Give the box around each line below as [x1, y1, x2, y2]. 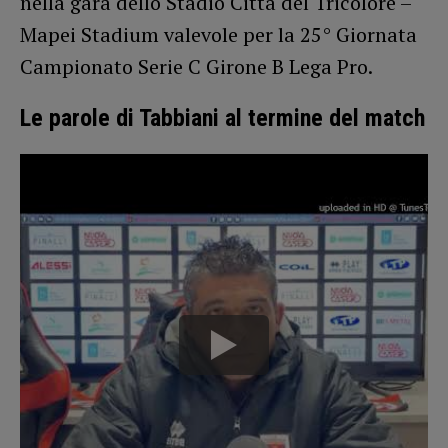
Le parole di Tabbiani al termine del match [20, 103, 425, 132]
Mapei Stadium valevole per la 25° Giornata [20, 20, 417, 48]
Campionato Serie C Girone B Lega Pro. [20, 52, 373, 80]
